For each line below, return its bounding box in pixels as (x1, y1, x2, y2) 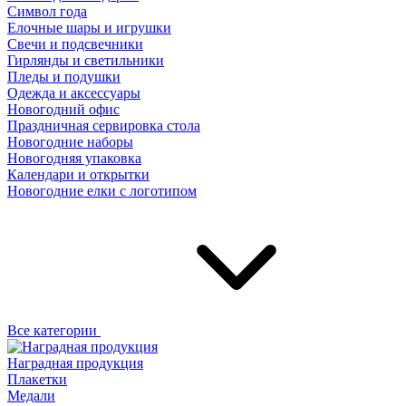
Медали (7, 388, 55, 403)
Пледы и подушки (7, 69, 121, 84)
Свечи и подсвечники (7, 36, 143, 52)
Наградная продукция (7, 355, 143, 371)
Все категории (7, 323, 101, 338)
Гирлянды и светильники (7, 53, 164, 68)
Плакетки (7, 372, 67, 387)
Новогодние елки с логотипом (7, 183, 197, 198)
